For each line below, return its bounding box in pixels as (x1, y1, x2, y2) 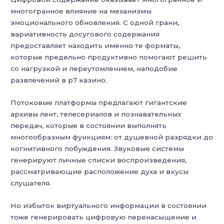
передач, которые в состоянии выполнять (10, 121, 167, 129)
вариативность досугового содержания (10, 30, 160, 38)
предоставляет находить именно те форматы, (10, 41, 180, 50)
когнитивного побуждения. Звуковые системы (10, 144, 184, 152)
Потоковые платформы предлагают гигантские (10, 98, 187, 106)
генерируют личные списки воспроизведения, (10, 155, 187, 164)
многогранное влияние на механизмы (10, 7, 152, 15)
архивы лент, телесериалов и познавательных (10, 109, 181, 118)
